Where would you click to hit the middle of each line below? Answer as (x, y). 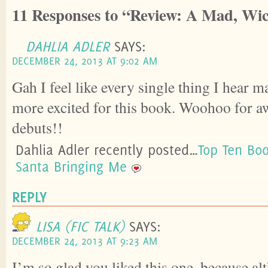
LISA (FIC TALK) (80, 226)
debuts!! (37, 127)
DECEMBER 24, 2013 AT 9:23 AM (85, 240)
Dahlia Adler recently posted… (107, 149)
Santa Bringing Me (71, 166)
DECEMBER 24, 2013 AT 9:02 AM (85, 60)
